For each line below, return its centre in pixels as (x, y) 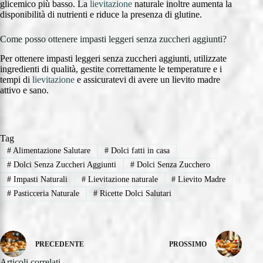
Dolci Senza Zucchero (172, 165)
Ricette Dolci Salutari (134, 194)
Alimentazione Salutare (50, 151)
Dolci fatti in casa (139, 151)
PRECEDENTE (60, 245)
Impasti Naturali (39, 180)
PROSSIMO (188, 245)
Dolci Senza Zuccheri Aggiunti (63, 165)
